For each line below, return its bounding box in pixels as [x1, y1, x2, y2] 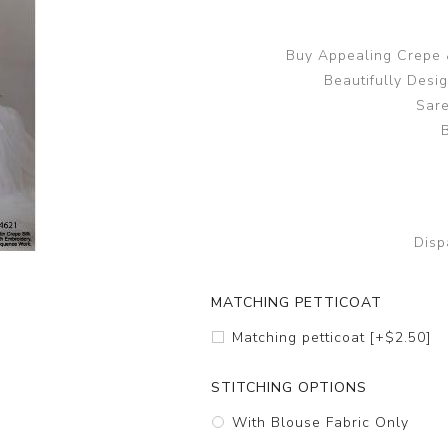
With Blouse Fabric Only [232, 413, 410, 433]
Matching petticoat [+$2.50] [232, 328, 432, 348]
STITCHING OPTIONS [211, 378, 368, 398]
